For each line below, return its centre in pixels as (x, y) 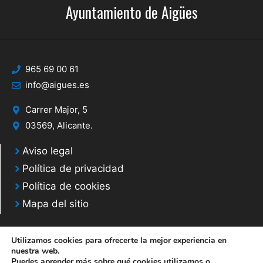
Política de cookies (66, 186)
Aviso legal (48, 151)
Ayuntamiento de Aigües (131, 12)
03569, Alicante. (59, 126)
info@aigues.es (57, 85)
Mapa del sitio (55, 204)
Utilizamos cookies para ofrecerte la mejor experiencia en (119, 240)
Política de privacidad (73, 169)
